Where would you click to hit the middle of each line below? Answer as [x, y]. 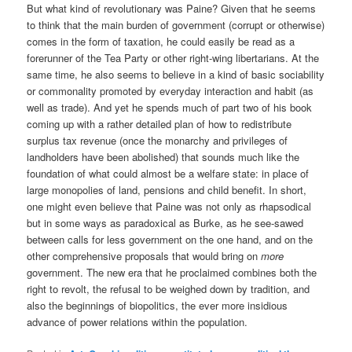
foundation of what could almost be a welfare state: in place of [168, 173]
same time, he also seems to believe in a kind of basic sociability [176, 74]
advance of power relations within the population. [137, 321]
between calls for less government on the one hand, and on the [170, 239]
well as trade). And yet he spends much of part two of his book [170, 107]
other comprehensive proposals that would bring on [144, 255]
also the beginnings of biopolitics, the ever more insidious [158, 305]
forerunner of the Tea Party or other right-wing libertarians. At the [173, 57]
